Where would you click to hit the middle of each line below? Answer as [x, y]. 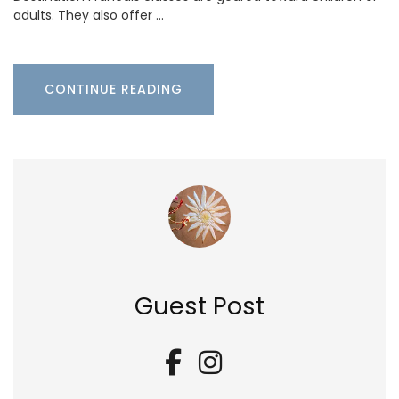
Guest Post [199, 305]
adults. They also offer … [89, 15]
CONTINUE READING [114, 89]
